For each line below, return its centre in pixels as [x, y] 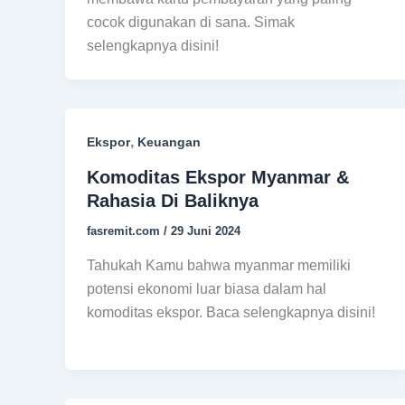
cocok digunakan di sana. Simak [191, 23]
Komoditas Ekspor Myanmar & [218, 178]
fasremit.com [125, 231]
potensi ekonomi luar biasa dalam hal [207, 288]
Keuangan [169, 142]
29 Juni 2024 [206, 231]
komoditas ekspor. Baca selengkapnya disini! [231, 312]
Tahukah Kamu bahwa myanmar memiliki [219, 265]
